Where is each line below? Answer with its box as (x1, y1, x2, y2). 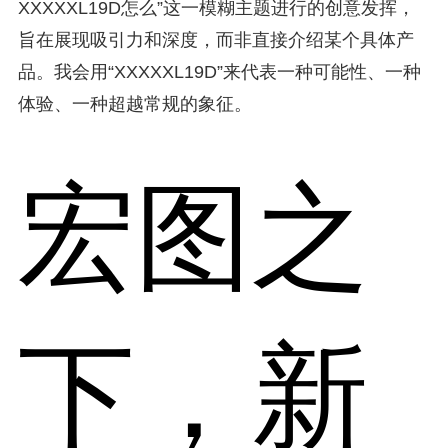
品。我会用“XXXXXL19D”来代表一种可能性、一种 (17, 61, 421, 82)
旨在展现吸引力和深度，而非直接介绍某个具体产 (17, 29, 414, 50)
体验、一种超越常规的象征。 (17, 93, 252, 114)
